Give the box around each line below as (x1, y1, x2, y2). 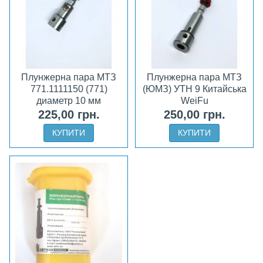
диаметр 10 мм (36, 96, 101, 106)
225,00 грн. (38, 108, 100, 122)
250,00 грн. (163, 108, 225, 122)
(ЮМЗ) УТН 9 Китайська (142, 84, 247, 95)
